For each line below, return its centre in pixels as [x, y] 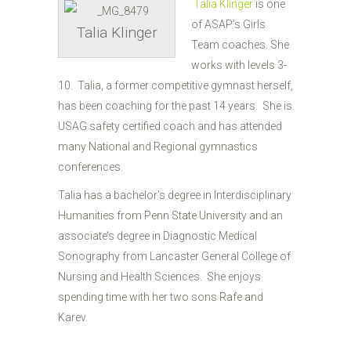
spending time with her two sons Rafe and [161, 297]
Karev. [73, 317]
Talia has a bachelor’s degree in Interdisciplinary [175, 195]
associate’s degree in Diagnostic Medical [157, 236]
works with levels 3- [239, 65]
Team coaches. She [240, 45]
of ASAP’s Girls [228, 24]
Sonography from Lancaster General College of [174, 256]
